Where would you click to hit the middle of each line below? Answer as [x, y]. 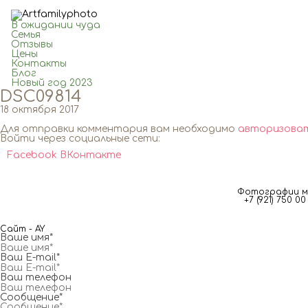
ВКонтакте [90, 155]
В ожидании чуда [56, 25]
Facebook [33, 155]
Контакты [39, 64]
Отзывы [32, 44]
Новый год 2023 [52, 83]
